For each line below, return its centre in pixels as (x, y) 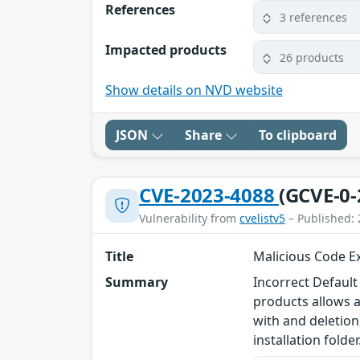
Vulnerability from (189, 219)
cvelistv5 (262, 219)
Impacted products (166, 50)
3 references (314, 17)
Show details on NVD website (194, 90)
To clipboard (298, 135)
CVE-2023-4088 (209, 195)
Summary (137, 282)
